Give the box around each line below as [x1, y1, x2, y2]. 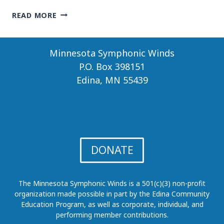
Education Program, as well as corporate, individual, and [20, 199, 203, 209]
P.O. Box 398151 [79, 60, 145, 72]
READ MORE [12, 10, 57, 20]
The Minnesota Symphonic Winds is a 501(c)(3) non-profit [18, 178, 205, 188]
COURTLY [56, 7, 92, 17]
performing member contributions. [55, 209, 168, 219]
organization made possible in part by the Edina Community [14, 188, 209, 198]
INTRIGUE [56, 18, 96, 28]
